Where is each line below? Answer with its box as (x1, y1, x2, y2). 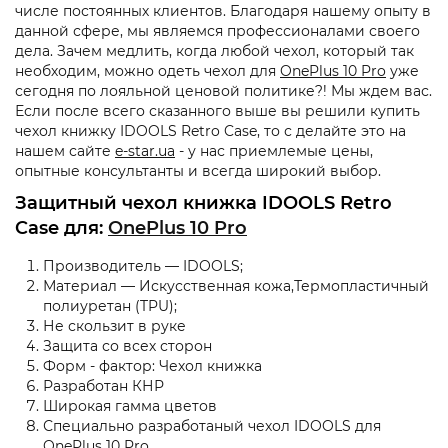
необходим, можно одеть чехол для (15, 62, 280, 81)
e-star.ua (115, 142, 175, 161)
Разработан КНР (43, 377, 164, 396)
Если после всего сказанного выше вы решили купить (15, 102, 420, 121)
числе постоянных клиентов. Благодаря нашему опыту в (15, 2, 431, 21)
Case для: (15, 217, 108, 240)
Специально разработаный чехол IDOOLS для (43, 417, 381, 436)
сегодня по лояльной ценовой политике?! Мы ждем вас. (15, 82, 432, 101)
